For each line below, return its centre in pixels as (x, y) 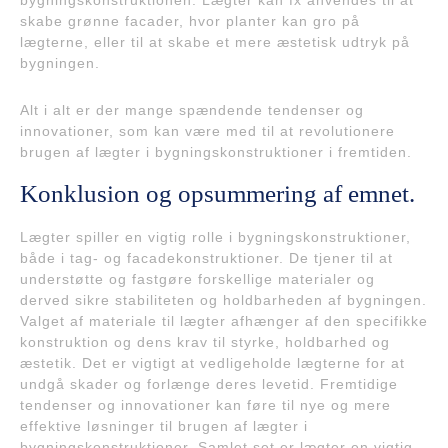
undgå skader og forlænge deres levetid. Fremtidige (209, 384)
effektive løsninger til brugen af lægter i (164, 426)
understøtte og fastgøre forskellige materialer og (197, 279)
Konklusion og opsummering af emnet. (217, 194)
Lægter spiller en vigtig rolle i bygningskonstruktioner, (215, 237)
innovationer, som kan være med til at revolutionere (207, 131)
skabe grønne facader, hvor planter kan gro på (190, 21)
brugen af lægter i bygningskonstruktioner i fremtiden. (216, 152)
